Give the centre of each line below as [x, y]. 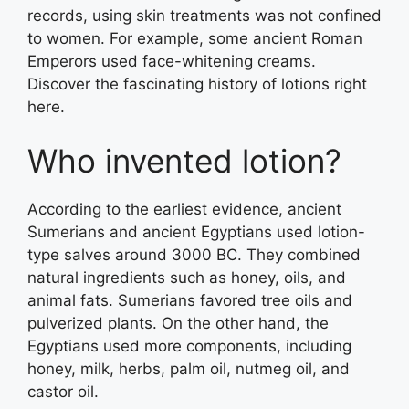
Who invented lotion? [184, 161]
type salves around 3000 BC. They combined [194, 255]
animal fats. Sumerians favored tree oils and [190, 300]
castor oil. [63, 392]
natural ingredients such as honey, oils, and [187, 278]
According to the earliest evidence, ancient [184, 209]
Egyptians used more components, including [189, 346]
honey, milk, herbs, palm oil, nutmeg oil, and [189, 369]
